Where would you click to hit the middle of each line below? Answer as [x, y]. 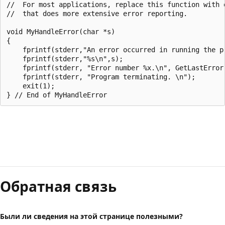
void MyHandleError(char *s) [61, 31]
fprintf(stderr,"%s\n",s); [65, 59]
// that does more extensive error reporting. [97, 13]
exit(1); [31, 86]
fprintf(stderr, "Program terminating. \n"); [101, 77]
